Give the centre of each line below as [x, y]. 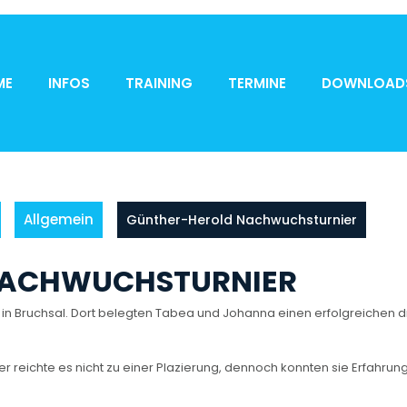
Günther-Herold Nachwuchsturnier [242, 220]
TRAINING [159, 83]
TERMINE [257, 83]
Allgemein [59, 219]
